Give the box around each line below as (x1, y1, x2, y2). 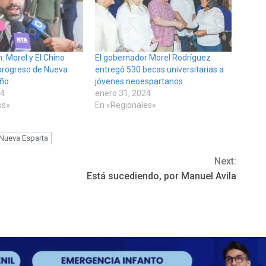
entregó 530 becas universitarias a (94, 65, 224, 75)
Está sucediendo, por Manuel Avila (87, 170, 236, 182)
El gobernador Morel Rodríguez (94, 53, 211, 63)
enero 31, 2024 (94, 88, 151, 99)
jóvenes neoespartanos (94, 77, 183, 87)
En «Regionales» (94, 100, 156, 110)
